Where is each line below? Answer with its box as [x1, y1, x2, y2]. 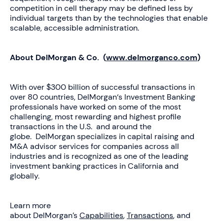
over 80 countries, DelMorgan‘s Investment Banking [10, 91, 195, 102]
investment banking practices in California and [10, 160, 179, 171]
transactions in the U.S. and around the [10, 121, 151, 132]
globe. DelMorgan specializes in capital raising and [10, 131, 194, 142]
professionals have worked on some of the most [10, 101, 181, 112]
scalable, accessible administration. [10, 22, 139, 33]
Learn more [10, 200, 51, 211]
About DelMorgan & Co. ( [10, 52, 106, 63]
